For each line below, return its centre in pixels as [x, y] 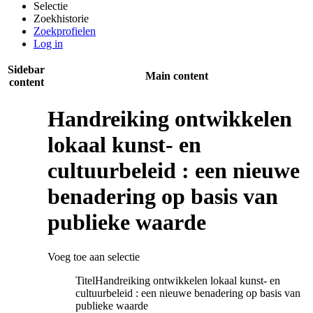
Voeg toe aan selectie [94, 256]
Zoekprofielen [65, 31]
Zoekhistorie [61, 19]
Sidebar [26, 70]
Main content [176, 76]
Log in [48, 44]
